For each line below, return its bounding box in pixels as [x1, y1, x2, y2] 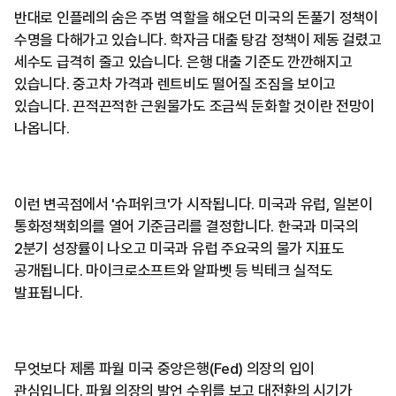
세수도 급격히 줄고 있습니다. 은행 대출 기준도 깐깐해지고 [14, 53, 353, 72]
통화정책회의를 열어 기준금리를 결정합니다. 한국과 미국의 [14, 217, 359, 236]
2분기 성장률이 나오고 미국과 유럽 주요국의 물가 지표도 [14, 240, 345, 258]
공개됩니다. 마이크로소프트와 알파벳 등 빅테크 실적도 [14, 262, 333, 280]
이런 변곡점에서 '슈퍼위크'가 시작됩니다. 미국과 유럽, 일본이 [14, 195, 373, 214]
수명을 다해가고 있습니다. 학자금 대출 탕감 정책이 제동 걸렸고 [14, 31, 382, 49]
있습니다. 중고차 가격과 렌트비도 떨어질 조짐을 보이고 [14, 75, 337, 94]
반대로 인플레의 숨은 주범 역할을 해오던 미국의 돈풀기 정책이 [14, 9, 378, 27]
